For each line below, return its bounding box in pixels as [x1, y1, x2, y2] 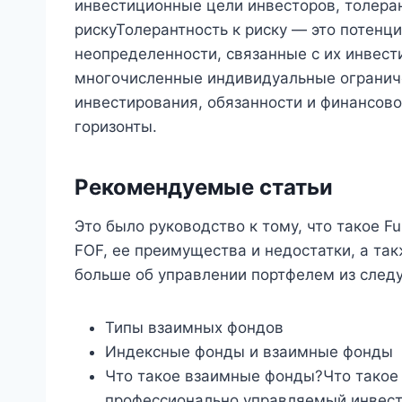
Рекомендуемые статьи [74, 173, 333, 200]
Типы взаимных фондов [105, 318, 284, 336]
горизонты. [74, 117, 157, 135]
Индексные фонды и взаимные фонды [105, 342, 393, 361]
